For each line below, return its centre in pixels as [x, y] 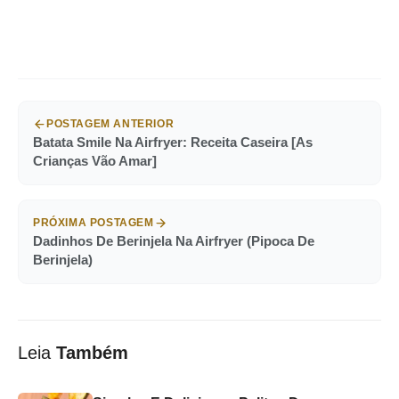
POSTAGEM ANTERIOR [110, 124]
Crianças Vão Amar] [95, 161]
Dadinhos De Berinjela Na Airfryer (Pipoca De [174, 241]
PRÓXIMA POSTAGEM [94, 223]
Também [92, 353]
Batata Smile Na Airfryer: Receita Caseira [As [173, 142]
